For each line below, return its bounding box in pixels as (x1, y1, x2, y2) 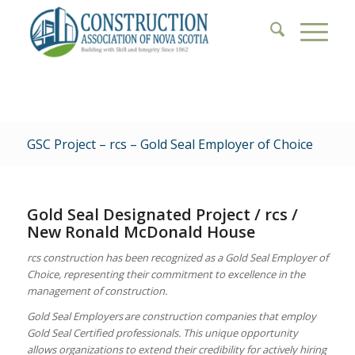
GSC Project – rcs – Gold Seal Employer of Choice (26, 136, 313, 153)
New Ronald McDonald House (26, 221, 255, 242)
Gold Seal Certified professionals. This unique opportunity (26, 326, 298, 341)
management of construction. (26, 284, 170, 299)
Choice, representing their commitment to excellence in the (26, 267, 305, 282)
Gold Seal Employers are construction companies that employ (26, 309, 316, 324)
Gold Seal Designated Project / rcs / (26, 204, 298, 225)
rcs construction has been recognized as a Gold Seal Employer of (26, 250, 328, 265)
